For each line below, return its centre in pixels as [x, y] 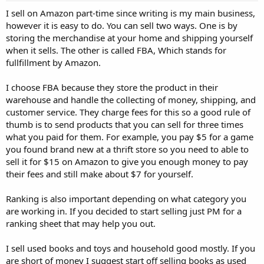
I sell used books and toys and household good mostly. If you [131, 248]
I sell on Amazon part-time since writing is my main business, [131, 13]
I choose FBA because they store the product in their [112, 87]
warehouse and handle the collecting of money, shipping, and [131, 100]
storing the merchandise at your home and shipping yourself [129, 38]
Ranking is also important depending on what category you [126, 199]
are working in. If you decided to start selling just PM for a [124, 211]
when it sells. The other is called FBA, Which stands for [116, 50]
